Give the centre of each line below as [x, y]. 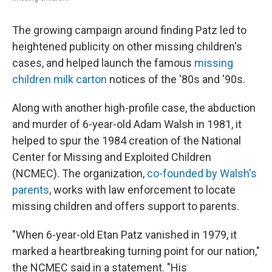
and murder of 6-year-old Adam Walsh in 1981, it [127, 124]
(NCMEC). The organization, [80, 173]
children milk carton [59, 79]
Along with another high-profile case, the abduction [134, 108]
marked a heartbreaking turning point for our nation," [136, 251]
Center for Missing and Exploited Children [112, 157]
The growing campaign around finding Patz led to [129, 30]
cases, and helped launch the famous [103, 63]
